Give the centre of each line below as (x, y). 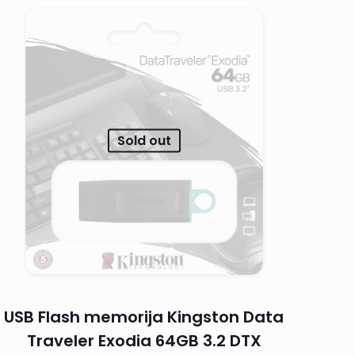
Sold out (144, 140)
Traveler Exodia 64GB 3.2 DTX (144, 340)
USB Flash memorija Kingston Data (144, 317)
